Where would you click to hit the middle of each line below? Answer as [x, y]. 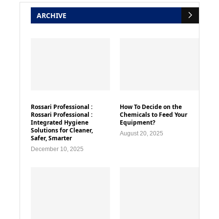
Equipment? [138, 123]
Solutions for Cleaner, [62, 131]
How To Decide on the [151, 107]
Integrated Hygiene [60, 123]
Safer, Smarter [51, 138]
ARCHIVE [52, 15]
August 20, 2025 [142, 134]
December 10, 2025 [57, 149]
